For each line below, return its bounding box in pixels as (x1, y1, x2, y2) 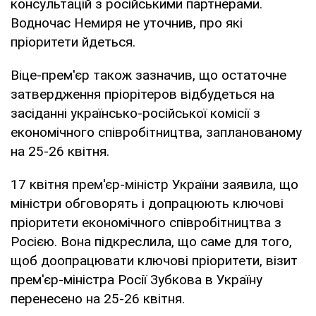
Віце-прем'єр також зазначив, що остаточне (11, 66, 286, 83)
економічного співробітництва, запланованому (11, 123, 302, 140)
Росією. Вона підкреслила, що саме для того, (11, 233, 292, 250)
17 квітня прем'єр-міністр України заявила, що (11, 176, 298, 193)
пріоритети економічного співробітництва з (11, 214, 281, 231)
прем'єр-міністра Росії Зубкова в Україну (11, 271, 262, 288)
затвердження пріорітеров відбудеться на (11, 85, 274, 102)
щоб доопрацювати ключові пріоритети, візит (11, 252, 298, 269)
